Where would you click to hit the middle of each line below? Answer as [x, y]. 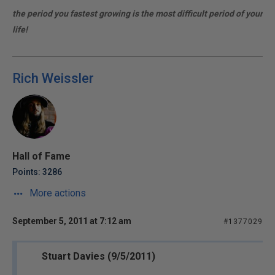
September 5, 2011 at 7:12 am [72, 221]
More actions [56, 193]
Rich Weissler [53, 78]
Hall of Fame [41, 156]
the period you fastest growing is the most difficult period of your [137, 14]
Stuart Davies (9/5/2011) [99, 256]
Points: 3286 [37, 172]
